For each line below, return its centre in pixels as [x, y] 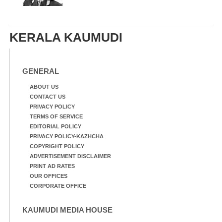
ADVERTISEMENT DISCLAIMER [70, 156]
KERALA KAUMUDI [66, 37]
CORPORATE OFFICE [58, 186]
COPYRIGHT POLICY [57, 146]
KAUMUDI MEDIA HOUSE [67, 210]
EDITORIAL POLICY [55, 126]
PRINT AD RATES [52, 166]
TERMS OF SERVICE [56, 116]
